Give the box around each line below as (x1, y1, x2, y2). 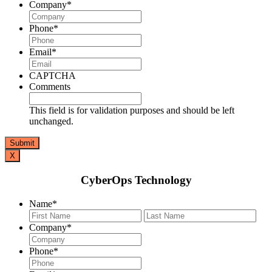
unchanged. (29, 116, 73, 127)
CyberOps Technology (80, 173, 192, 186)
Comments (29, 81, 70, 92)
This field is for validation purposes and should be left (29, 105, 234, 116)
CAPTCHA (29, 70, 76, 81)
